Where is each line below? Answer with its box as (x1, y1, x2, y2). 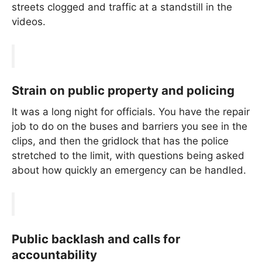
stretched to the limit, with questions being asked (12, 149, 244, 161)
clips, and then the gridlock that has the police (12, 135, 229, 147)
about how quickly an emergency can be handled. (12, 164, 246, 176)
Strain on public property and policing (12, 83, 235, 98)
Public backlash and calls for (12, 231, 180, 246)
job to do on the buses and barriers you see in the (12, 120, 247, 132)
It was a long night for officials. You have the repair (12, 105, 250, 118)
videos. (12, 16, 46, 28)
